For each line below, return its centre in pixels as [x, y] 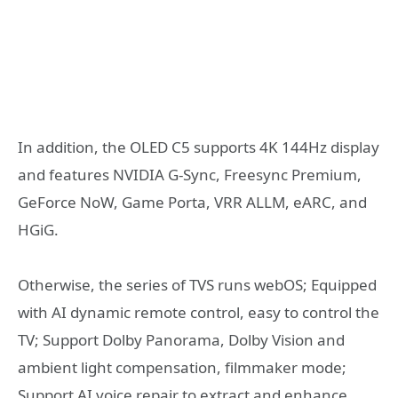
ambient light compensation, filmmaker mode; [182, 368]
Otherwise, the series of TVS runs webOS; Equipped [197, 285]
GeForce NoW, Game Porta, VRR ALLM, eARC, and [192, 202]
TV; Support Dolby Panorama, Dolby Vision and [181, 340]
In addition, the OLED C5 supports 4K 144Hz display [199, 147]
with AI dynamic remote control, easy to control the [199, 313]
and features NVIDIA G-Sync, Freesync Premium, [190, 174]
